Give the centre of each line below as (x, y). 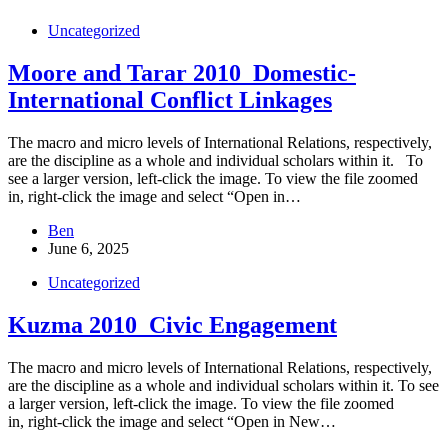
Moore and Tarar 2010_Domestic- (182, 72)
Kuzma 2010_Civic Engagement (172, 324)
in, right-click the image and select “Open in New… (172, 421)
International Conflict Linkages (170, 99)
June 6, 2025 (88, 248)
